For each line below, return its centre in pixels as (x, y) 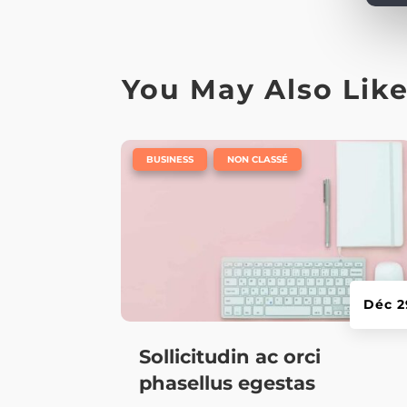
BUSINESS (170, 159)
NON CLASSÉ (258, 159)
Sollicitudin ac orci (230, 357)
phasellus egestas (228, 383)
